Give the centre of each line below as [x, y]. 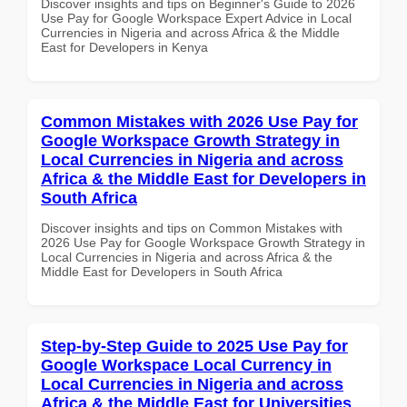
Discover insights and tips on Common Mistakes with [192, 228]
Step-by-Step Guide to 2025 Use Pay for [194, 346]
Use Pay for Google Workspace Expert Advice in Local [196, 18]
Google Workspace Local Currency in [186, 365]
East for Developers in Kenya [124, 47]
